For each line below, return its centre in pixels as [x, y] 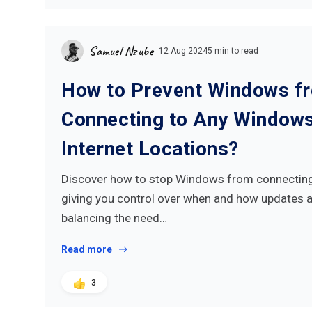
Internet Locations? [150, 149]
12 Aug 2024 [183, 51]
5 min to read [233, 51]
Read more [87, 249]
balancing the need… [114, 218]
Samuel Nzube [121, 51]
